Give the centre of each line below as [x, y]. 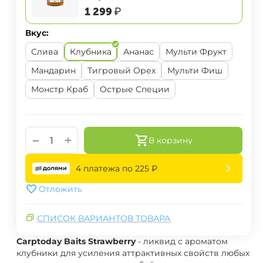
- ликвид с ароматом [182, 242]
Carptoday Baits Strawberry [76, 242]
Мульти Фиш [195, 71]
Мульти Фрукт [196, 52]
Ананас [139, 52]
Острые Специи [135, 90]
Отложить [60, 189]
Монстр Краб [60, 90]
